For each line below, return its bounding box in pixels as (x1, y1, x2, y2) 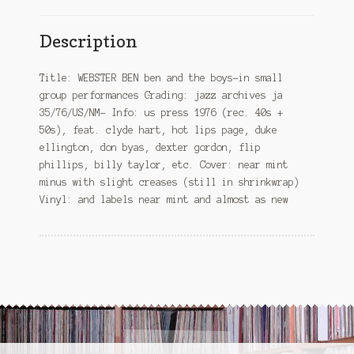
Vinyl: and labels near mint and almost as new (39, 194, 288, 205)
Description (39, 30, 137, 52)
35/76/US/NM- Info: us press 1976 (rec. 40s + (39, 107, 283, 118)
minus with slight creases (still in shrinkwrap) (39, 176, 299, 187)
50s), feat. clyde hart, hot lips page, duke (39, 124, 277, 135)
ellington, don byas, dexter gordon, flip (39, 141, 261, 153)
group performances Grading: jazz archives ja (39, 89, 283, 100)
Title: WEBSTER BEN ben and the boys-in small (39, 72, 283, 83)
